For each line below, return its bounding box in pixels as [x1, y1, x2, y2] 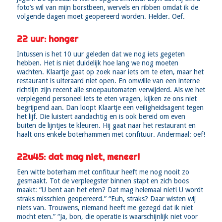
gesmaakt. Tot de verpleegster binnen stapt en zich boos [16, 177, 189, 185]
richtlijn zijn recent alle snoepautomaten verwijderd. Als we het [16, 86, 205, 94]
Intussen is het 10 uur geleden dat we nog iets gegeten [16, 50, 185, 58]
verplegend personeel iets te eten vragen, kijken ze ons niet [16, 95, 197, 103]
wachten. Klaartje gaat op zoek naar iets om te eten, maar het [16, 68, 204, 76]
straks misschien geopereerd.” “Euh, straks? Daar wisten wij [16, 195, 196, 203]
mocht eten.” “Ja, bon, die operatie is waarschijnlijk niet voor [16, 213, 198, 221]
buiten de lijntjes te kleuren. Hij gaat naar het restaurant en [16, 121, 196, 130]
